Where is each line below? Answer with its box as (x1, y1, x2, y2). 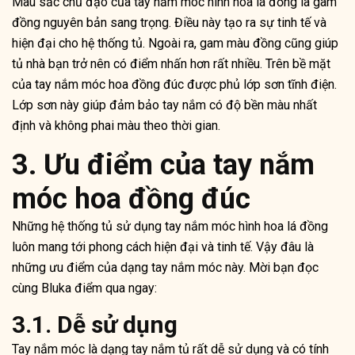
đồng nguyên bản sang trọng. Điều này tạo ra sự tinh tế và (12, 15, 326, 31)
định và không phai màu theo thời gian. (12, 118, 220, 134)
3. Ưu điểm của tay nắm (12, 148, 315, 182)
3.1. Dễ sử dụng (12, 311, 177, 339)
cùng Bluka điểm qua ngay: (12, 281, 157, 296)
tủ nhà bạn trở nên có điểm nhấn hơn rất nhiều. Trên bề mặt (12, 56, 330, 72)
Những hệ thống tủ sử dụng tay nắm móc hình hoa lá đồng (12, 219, 328, 235)
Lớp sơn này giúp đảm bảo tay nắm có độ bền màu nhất (12, 97, 317, 113)
